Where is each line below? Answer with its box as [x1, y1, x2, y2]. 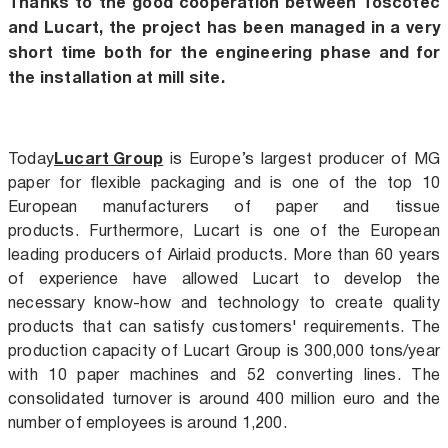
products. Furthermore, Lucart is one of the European [8, 217, 440, 243]
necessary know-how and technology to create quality [8, 289, 440, 315]
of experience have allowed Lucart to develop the [8, 265, 440, 291]
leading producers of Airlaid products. [8, 241, 294, 267]
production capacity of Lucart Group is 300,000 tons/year [8, 337, 440, 363]
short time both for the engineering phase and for [8, 38, 440, 65]
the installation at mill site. [8, 63, 225, 90]
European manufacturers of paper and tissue [8, 193, 440, 219]
